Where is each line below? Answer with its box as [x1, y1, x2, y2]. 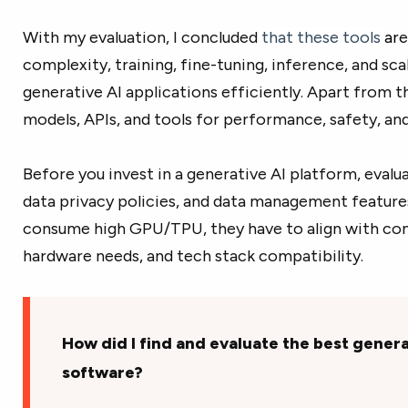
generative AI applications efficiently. [22, 82, 303, 102]
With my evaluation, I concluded [22, 27, 258, 47]
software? [61, 362, 143, 382]
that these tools [257, 27, 384, 47]
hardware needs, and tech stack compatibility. [22, 246, 363, 266]
